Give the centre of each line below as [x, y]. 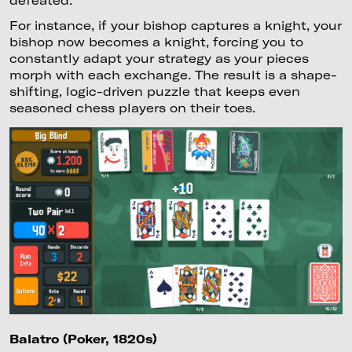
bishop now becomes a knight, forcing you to [156, 41]
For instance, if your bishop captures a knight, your [175, 25]
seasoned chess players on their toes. [132, 107]
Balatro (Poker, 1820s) [83, 339]
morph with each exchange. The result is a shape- [173, 74]
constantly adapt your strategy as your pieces [159, 58]
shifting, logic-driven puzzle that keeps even [154, 91]
